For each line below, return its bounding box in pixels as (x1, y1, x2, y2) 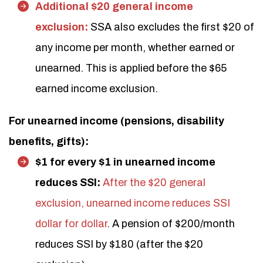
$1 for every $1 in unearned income (35, 156, 215, 168)
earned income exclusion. (35, 83, 158, 95)
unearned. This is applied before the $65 (35, 62, 227, 74)
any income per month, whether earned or (35, 42, 235, 53)
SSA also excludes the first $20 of (90, 21, 254, 33)
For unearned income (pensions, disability (9, 115, 224, 127)
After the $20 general (103, 177, 205, 188)
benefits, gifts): (9, 136, 89, 147)
